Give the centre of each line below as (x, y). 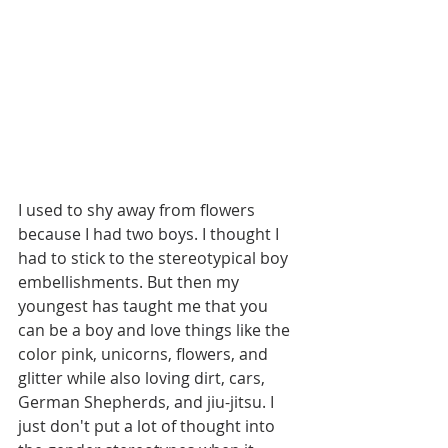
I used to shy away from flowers (138, 209)
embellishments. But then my (130, 281)
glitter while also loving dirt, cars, (143, 377)
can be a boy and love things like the (156, 329)
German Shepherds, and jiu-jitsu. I (148, 401)
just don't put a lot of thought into (148, 425)
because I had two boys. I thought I (150, 233)
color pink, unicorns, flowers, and (145, 353)
